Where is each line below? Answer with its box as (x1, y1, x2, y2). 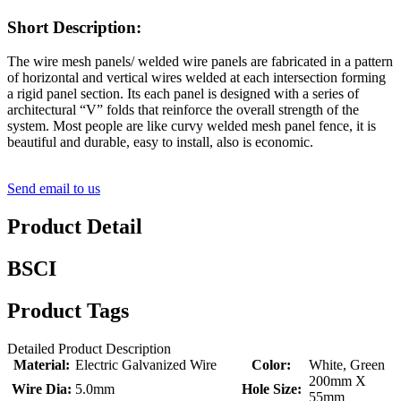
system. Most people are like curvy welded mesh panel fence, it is (7, 118, 376, 134)
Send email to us (7, 181, 100, 197)
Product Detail (7, 215, 142, 239)
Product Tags (7, 299, 129, 323)
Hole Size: (241, 381, 302, 397)
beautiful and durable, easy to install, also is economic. (7, 134, 313, 150)
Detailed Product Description (7, 341, 171, 357)
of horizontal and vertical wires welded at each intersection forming (7, 70, 386, 86)
